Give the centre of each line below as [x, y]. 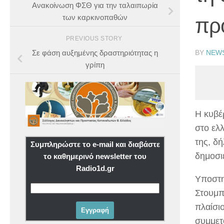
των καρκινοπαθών [95, 17]
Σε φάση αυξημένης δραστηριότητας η [95, 53]
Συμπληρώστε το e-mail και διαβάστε [95, 144]
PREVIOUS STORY [95, 38]
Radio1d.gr [95, 168]
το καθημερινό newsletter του [95, 156]
